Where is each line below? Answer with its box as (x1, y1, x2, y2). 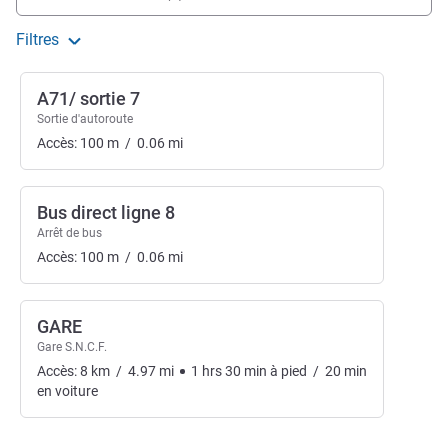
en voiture (37, 382, 98, 399)
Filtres (16, 29, 59, 49)
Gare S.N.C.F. (37, 339, 107, 354)
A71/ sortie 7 (37, 87, 140, 109)
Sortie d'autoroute (37, 111, 133, 126)
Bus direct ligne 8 (37, 201, 175, 223)
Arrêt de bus (37, 225, 102, 240)
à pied (267, 362, 307, 379)
